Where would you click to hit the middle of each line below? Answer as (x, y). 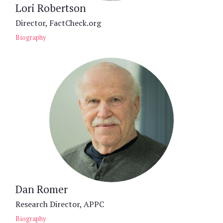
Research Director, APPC (60, 204)
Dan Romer (42, 189)
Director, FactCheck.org (58, 23)
